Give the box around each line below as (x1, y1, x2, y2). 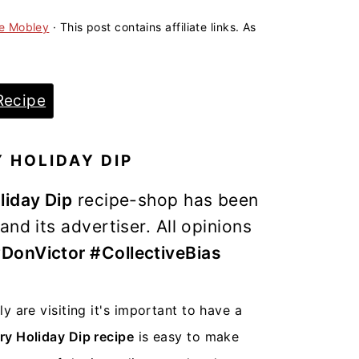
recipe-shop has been (72, 190, 259, 210)
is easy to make (134, 329, 240, 345)
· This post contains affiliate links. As (49, 20, 256, 34)
